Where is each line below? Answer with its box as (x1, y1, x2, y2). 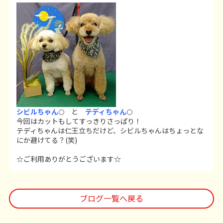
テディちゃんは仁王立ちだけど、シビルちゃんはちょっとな (16, 125, 204, 136)
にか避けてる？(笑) (16, 135, 77, 145)
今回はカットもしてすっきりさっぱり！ (16, 116, 141, 126)
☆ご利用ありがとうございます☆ (16, 154, 121, 164)
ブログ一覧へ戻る (80, 192, 143, 205)
